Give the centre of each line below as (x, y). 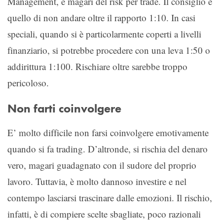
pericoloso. (28, 82)
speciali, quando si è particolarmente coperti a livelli (104, 34)
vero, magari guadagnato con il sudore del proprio (102, 165)
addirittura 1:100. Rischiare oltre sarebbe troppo (97, 66)
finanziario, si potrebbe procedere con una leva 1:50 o (109, 50)
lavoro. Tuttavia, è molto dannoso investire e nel (97, 181)
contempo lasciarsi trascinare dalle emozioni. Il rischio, (110, 197)
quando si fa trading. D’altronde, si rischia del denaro (108, 148)
